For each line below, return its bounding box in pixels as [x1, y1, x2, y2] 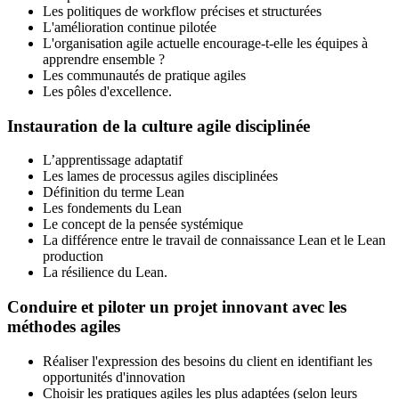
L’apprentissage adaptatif [43, 152, 183, 168]
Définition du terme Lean [43, 184, 184, 200]
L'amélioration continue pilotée [43, 19, 216, 35]
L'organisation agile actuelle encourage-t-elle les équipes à [43, 35, 368, 51]
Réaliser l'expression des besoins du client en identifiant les [43, 353, 372, 369]
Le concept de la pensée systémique [43, 216, 243, 232]
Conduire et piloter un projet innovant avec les [7, 297, 346, 317]
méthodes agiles [7, 317, 120, 337]
